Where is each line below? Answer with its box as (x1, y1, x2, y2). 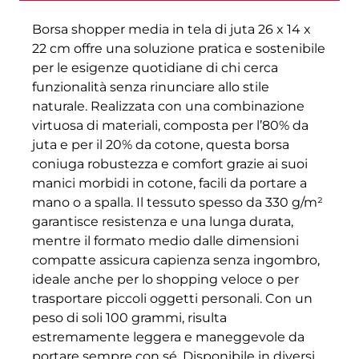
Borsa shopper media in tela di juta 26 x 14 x (32, 22, 311, 38)
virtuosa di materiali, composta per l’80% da (32, 118, 309, 134)
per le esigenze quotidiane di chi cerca (32, 60, 278, 76)
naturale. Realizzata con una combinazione (32, 99, 305, 115)
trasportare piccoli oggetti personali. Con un (32, 291, 313, 307)
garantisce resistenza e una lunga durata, (32, 214, 293, 230)
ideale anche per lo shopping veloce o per (32, 272, 299, 288)
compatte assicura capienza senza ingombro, (32, 252, 320, 268)
